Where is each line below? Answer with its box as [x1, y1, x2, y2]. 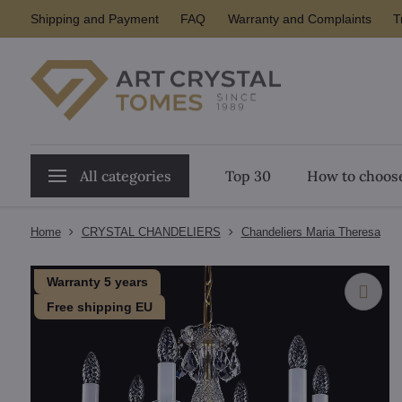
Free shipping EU [46, 300, 153, 314]
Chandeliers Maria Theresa [240, 225, 380, 239]
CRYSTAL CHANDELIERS [81, 225, 221, 239]
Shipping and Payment [30, 12, 159, 26]
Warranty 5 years [46, 275, 148, 289]
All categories [79, 167, 171, 185]
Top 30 [224, 167, 271, 185]
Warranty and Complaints [227, 12, 371, 26]
